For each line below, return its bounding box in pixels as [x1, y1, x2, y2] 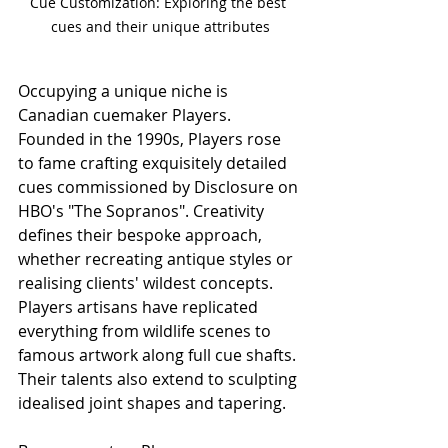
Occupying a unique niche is [18, 79, 232, 102]
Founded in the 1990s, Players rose [18, 127, 285, 150]
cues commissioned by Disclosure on [18, 175, 302, 198]
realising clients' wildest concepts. [18, 271, 277, 294]
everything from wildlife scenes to [18, 319, 275, 342]
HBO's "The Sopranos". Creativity [18, 199, 268, 222]
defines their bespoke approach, [18, 223, 266, 246]
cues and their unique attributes [50, 16, 270, 36]
